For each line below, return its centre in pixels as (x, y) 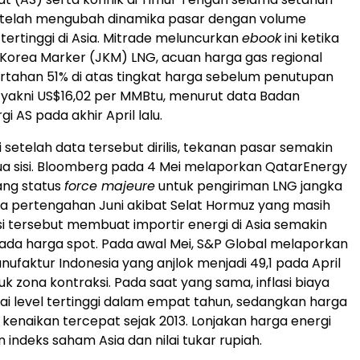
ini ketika (310, 39)
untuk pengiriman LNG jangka (249, 186)
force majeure (110, 186)
